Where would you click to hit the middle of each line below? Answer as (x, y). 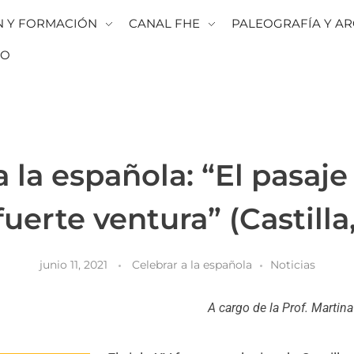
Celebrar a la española (192, 264)
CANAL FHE (164, 23)
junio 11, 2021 (73, 264)
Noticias (292, 264)
